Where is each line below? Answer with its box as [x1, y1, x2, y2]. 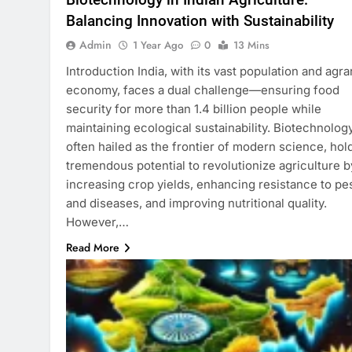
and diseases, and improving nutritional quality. [66, 195, 327, 211]
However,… [66, 214, 129, 229]
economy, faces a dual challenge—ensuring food [66, 82, 339, 97]
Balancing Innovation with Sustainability [66, 11, 334, 30]
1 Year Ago [133, 37, 183, 53]
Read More [66, 239, 119, 255]
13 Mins [233, 37, 269, 53]
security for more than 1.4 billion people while [66, 101, 321, 116]
